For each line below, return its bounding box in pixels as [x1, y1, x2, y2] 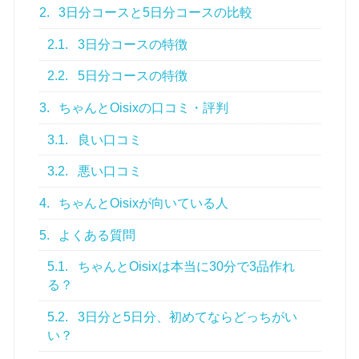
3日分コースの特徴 [75, 37, 188, 51]
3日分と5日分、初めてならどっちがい [75, 309, 298, 324]
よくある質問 [55, 228, 136, 242]
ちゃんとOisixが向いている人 [55, 196, 229, 210]
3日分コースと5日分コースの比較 [55, 6, 253, 20]
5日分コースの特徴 [75, 69, 188, 83]
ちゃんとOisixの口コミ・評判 [55, 101, 229, 115]
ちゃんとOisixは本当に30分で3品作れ [75, 260, 296, 274]
